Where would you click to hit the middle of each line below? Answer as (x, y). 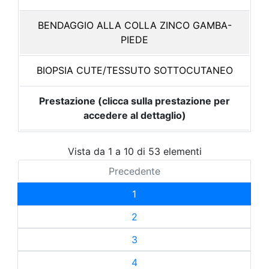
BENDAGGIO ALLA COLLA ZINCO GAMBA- (134, 25)
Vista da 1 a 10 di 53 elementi (134, 151)
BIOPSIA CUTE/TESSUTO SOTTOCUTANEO (134, 70)
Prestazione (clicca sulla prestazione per (134, 101)
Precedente (134, 171)
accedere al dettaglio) (134, 115)
